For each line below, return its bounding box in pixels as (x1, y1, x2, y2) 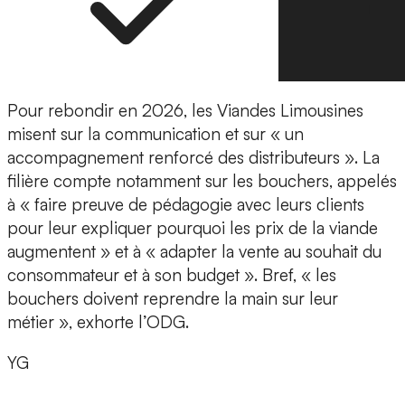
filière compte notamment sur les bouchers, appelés (7, 170, 397, 193)
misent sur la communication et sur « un (7, 123, 304, 146)
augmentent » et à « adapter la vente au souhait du (7, 240, 381, 263)
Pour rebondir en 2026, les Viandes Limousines (7, 99, 363, 122)
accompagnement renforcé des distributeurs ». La (7, 146, 380, 169)
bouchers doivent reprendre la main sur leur (7, 287, 338, 310)
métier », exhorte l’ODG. (7, 311, 189, 334)
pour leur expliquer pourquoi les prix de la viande (7, 217, 378, 240)
